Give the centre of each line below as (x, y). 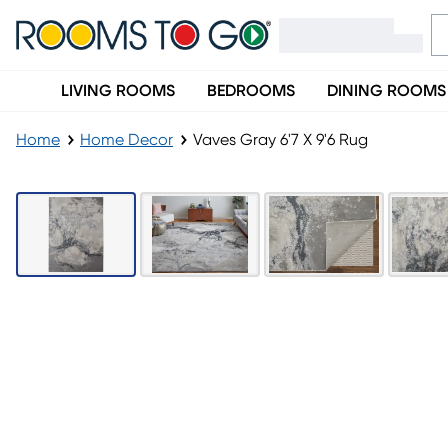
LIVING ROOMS (118, 91)
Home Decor (126, 140)
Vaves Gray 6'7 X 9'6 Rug (280, 140)
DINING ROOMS (386, 91)
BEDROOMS (251, 91)
